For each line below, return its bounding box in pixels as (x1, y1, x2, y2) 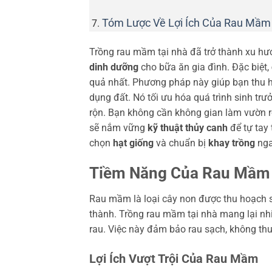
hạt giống (113, 137, 154, 149)
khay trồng (208, 137, 255, 149)
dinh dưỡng (89, 61, 138, 73)
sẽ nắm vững (89, 121, 148, 134)
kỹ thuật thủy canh (148, 121, 228, 134)
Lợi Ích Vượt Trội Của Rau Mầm (89, 251, 258, 267)
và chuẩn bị (154, 137, 208, 149)
